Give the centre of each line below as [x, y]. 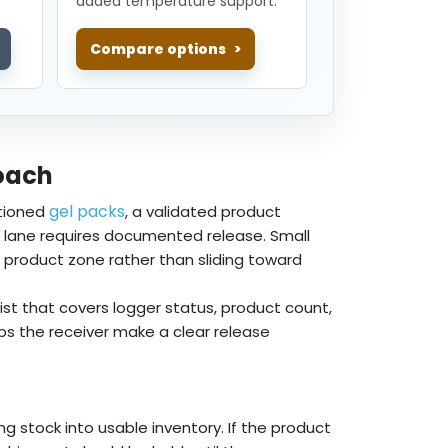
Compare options [158, 49]
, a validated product [203, 212]
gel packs [87, 212]
